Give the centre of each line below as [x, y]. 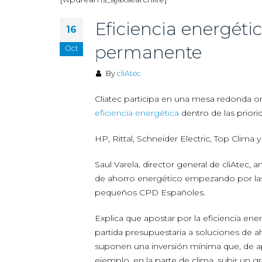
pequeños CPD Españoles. [150, 192]
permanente [148, 52]
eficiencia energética [137, 113]
